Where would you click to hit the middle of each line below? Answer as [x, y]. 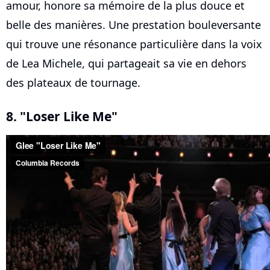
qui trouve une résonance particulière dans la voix [134, 44]
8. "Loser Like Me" [62, 116]
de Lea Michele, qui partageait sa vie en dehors [126, 64]
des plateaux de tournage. [73, 83]
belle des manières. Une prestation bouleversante [133, 25]
